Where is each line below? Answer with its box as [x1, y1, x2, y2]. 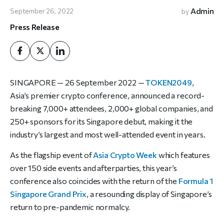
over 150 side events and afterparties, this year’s [10, 162, 177, 172]
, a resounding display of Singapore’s [86, 188, 212, 198]
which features [156, 149, 210, 159]
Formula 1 [178, 175, 213, 185]
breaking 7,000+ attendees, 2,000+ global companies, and [10, 103, 213, 113]
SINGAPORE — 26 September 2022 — [10, 77, 144, 87]
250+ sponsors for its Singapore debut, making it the [10, 116, 193, 126]
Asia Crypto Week [93, 149, 157, 159]
